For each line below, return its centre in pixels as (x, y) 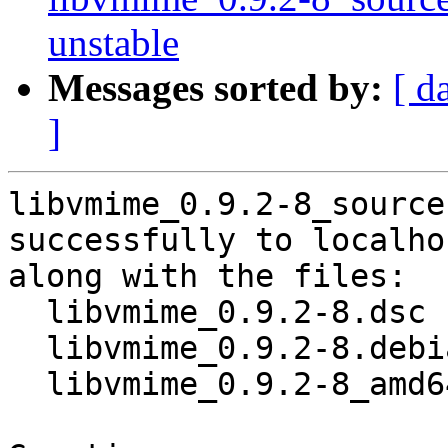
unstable (113, 43)
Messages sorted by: (215, 88)
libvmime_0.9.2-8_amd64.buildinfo (27, 384)
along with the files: (207, 276)
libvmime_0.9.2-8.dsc (27, 312)
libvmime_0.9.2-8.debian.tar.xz (27, 348)
